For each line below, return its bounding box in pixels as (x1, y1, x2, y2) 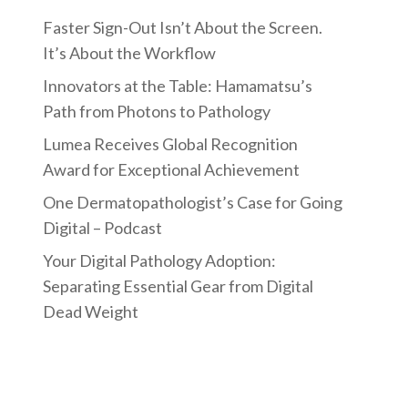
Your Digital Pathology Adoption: (42, 250, 276, 270)
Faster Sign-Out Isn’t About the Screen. (42, 17, 322, 37)
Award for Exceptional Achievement (42, 159, 300, 179)
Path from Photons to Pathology (42, 101, 270, 121)
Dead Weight (42, 301, 138, 321)
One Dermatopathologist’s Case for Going (42, 192, 342, 212)
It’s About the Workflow (42, 43, 216, 63)
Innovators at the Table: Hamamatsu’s (42, 76, 312, 96)
